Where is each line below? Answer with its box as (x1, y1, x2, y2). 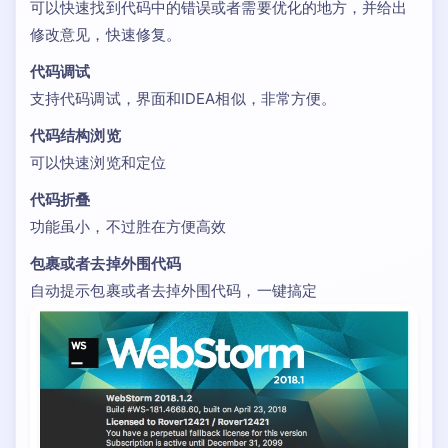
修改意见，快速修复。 (30, 25, 181, 44)
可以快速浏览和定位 (30, 153, 166, 172)
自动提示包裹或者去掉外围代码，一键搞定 (30, 281, 317, 300)
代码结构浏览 (30, 126, 121, 145)
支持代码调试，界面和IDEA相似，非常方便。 (30, 89, 337, 108)
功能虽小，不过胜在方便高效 (30, 217, 227, 236)
